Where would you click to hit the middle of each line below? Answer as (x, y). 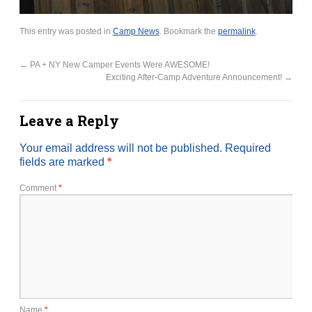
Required (248, 148)
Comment (39, 188)
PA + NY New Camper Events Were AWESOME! (118, 65)
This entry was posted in (66, 32)
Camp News (136, 32)
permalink (236, 32)
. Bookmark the (188, 32)
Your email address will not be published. (120, 148)
